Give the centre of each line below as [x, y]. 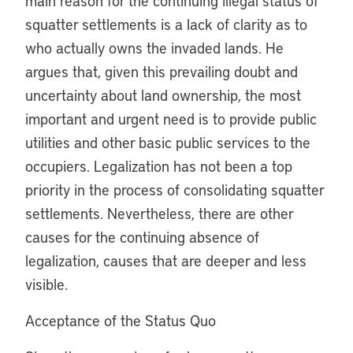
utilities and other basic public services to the [168, 142]
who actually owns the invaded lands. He [154, 48]
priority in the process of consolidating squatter [175, 190]
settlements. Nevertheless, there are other [159, 213]
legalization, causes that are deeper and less [166, 260]
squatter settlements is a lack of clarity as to [166, 24]
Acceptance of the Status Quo [121, 320]
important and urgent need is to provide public [171, 119]
